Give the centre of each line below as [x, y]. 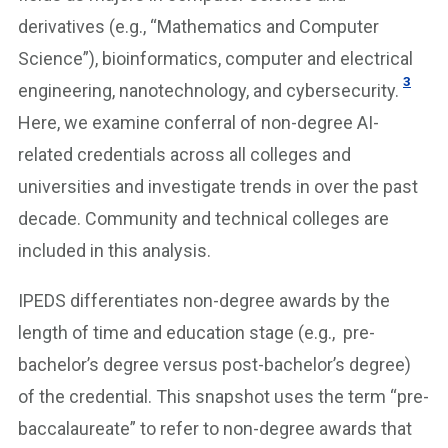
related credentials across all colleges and [184, 154]
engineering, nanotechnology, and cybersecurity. [208, 90]
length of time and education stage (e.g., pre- [196, 332]
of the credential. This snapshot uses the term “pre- [223, 396]
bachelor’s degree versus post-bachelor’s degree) [214, 364]
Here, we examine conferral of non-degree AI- [198, 122]
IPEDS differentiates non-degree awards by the [204, 300]
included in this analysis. [114, 250]
